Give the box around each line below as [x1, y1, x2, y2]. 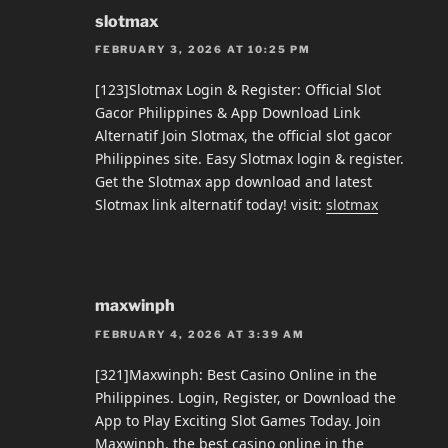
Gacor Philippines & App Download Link [95, 103, 360, 123]
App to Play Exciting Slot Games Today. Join [95, 410, 381, 430]
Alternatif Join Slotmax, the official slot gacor [95, 126, 392, 146]
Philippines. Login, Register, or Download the [95, 387, 396, 407]
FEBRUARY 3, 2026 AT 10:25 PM [95, 43, 311, 56]
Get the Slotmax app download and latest [95, 172, 372, 192]
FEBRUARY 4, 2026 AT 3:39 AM [95, 327, 306, 340]
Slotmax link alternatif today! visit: [95, 195, 326, 215]
